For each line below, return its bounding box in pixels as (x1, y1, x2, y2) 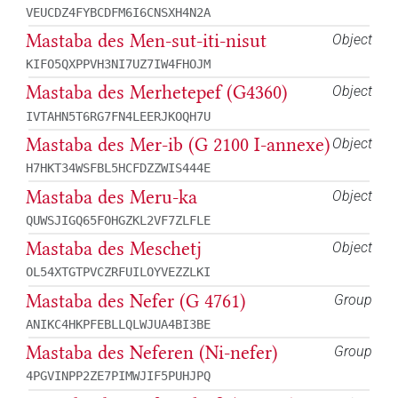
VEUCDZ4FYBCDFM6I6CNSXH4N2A (26, 4, 211, 20)
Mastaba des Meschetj (26, 237, 202, 261)
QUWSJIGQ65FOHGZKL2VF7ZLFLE (26, 212, 211, 227)
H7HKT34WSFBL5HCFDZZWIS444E (26, 161, 211, 176)
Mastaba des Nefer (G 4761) (26, 289, 246, 313)
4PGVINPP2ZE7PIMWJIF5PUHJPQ (26, 369, 211, 384)
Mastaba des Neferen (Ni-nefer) (26, 341, 278, 365)
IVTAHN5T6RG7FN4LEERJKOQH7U (26, 108, 211, 123)
